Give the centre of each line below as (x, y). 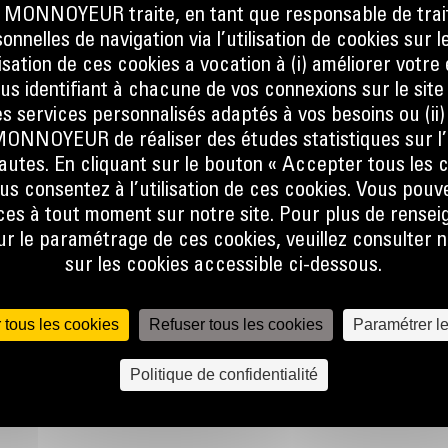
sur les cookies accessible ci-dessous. (224, 266)
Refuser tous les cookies (236, 324)
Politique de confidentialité (223, 374)
